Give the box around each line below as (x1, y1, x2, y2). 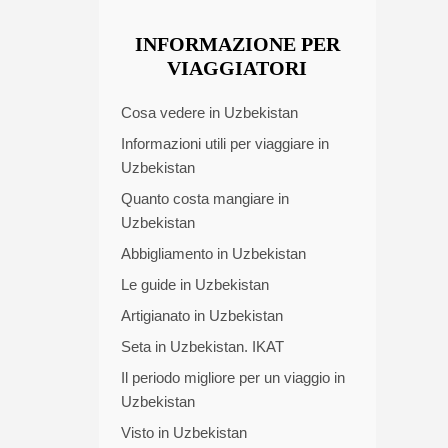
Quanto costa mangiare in (121, 189, 289, 207)
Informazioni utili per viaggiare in (121, 134, 329, 152)
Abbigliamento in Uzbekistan (121, 244, 306, 262)
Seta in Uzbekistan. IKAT (121, 338, 284, 356)
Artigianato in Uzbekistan (121, 307, 283, 325)
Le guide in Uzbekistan (121, 275, 269, 293)
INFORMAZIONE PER (134, 33, 340, 55)
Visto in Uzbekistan (121, 424, 247, 442)
